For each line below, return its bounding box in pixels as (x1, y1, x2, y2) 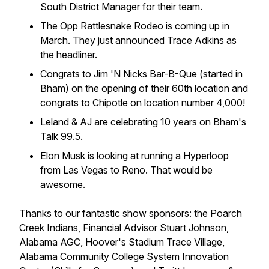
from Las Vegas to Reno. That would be (40, 164, 213, 176)
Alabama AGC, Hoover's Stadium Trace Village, (19, 236, 225, 248)
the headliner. (40, 49, 97, 61)
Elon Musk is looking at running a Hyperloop (40, 150, 229, 162)
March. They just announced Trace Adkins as (40, 34, 237, 46)
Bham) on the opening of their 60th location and (40, 82, 248, 94)
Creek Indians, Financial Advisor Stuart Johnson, (19, 222, 229, 234)
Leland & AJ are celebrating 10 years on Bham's (40, 116, 246, 128)
